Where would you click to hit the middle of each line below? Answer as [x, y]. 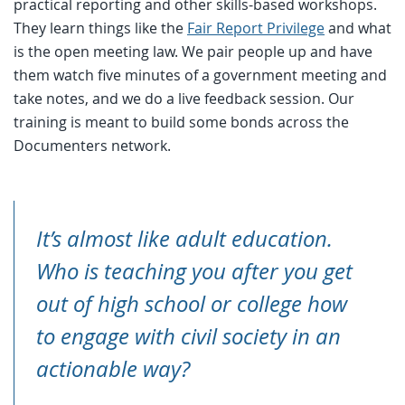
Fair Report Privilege [256, 28]
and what [358, 28]
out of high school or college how [192, 303]
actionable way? [113, 368]
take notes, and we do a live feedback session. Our [184, 98]
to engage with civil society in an [188, 336]
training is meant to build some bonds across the [181, 122]
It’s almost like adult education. [184, 238]
